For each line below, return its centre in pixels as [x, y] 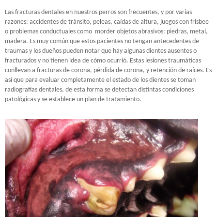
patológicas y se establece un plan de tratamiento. [73, 100]
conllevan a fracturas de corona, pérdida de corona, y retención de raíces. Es [108, 70]
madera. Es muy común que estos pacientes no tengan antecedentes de [102, 41]
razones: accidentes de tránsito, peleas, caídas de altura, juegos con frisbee [107, 22]
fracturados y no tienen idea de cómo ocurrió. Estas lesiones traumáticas [103, 61]
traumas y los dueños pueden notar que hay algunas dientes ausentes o [101, 51]
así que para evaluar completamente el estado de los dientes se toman [100, 80]
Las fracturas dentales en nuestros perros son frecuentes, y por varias [98, 12]
